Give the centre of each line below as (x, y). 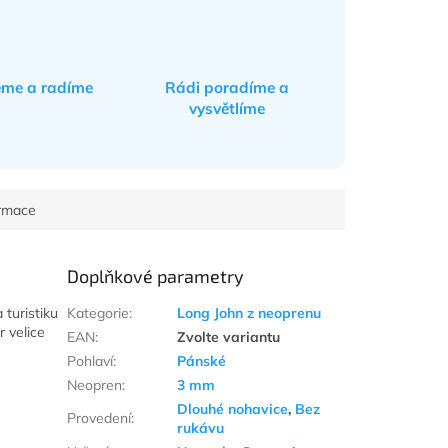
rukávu (201, 428)
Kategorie (98, 313)
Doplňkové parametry (156, 276)
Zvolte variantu (229, 337)
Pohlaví (90, 361)
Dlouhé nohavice (233, 409)
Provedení (99, 418)
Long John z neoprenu (249, 313)
